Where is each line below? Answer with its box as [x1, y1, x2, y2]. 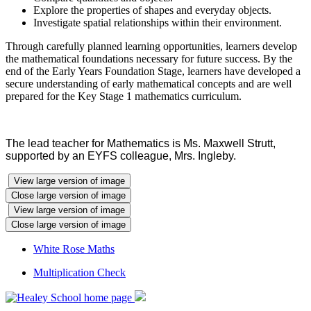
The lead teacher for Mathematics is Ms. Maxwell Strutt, [6, 137, 276, 149]
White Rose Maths [33, 242, 115, 255]
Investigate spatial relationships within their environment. [33, 16, 282, 28]
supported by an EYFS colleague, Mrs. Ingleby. [6, 149, 236, 162]
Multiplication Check [33, 266, 126, 278]
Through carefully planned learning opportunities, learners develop [6, 40, 297, 52]
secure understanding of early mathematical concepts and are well [6, 77, 292, 90]
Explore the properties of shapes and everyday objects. [33, 3, 271, 16]
